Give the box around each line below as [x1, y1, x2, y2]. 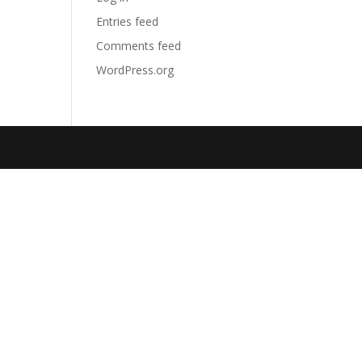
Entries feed [96, 14, 159, 29]
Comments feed [96, 38, 182, 53]
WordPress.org [96, 62, 175, 78]
